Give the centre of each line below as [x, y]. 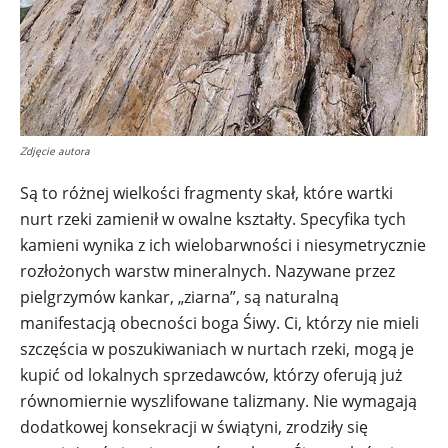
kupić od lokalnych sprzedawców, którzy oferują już [211, 374]
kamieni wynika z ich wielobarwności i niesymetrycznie [223, 244]
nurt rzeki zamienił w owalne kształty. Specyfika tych [213, 218]
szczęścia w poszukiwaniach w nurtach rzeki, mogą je [217, 348]
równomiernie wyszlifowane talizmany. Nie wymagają [218, 400]
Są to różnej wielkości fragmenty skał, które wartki [206, 192]
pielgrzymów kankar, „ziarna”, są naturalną [179, 296]
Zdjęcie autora [55, 149]
